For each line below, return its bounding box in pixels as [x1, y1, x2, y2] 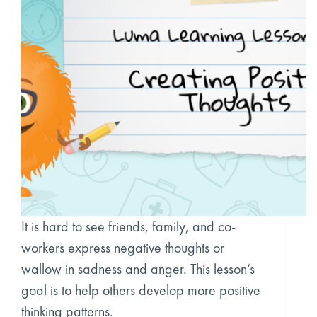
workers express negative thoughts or [21, 238, 224, 258]
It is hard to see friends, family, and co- [21, 217, 236, 236]
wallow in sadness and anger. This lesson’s [21, 260, 255, 279]
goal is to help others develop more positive [21, 281, 260, 300]
